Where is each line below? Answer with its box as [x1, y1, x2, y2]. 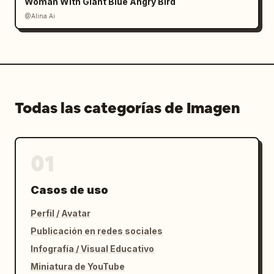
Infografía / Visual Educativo [31, 243, 154, 254]
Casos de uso [31, 183, 108, 196]
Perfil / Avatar [31, 208, 91, 218]
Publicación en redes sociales [31, 226, 163, 236]
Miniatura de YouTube [31, 261, 125, 272]
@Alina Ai [24, 12, 55, 20]
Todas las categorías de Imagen [15, 98, 240, 117]
